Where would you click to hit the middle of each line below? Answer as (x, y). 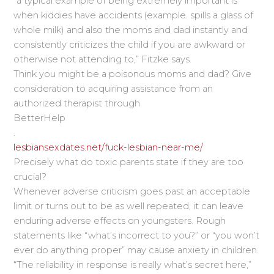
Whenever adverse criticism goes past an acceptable (132, 191)
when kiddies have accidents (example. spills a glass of (134, 15)
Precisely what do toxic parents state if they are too (129, 162)
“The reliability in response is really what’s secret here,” (133, 265)
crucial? (30, 176)
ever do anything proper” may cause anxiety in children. (136, 250)
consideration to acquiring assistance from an (113, 88)
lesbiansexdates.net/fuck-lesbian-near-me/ (109, 147)
